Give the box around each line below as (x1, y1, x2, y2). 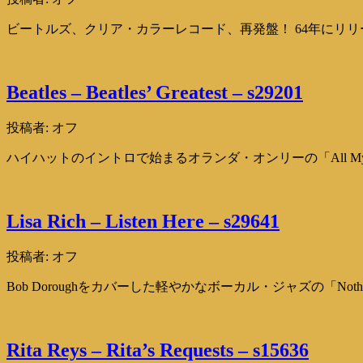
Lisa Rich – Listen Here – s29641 (6, 210, 280, 232)
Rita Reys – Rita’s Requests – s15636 (6, 339, 309, 361)
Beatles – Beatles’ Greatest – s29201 (6, 82, 303, 104)
